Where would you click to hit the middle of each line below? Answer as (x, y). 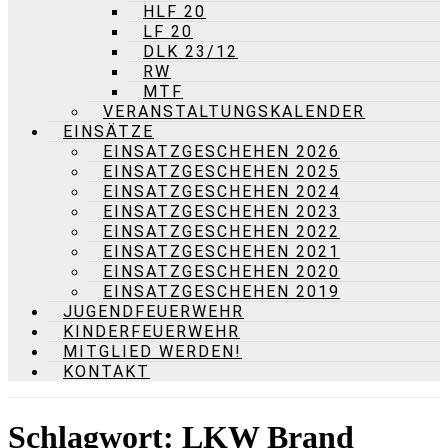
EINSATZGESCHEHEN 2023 (221, 211)
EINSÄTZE (108, 131)
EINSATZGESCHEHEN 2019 (221, 291)
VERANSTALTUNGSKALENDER (234, 111)
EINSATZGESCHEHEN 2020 (221, 271)
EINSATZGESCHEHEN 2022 (221, 231)
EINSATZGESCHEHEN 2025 (221, 171)
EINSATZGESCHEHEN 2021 (221, 251)
